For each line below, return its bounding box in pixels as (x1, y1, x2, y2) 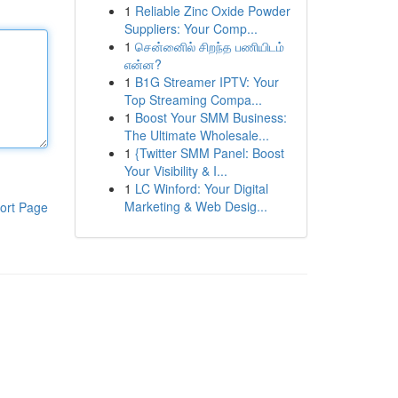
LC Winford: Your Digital (134, 179, 268, 197)
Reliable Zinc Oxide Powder (134, 2, 291, 20)
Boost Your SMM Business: (134, 108, 287, 126)
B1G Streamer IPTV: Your (134, 73, 279, 91)
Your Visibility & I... (123, 162, 227, 179)
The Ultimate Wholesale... (123, 126, 269, 144)
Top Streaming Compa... (123, 91, 262, 108)
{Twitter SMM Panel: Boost (134, 144, 284, 162)
